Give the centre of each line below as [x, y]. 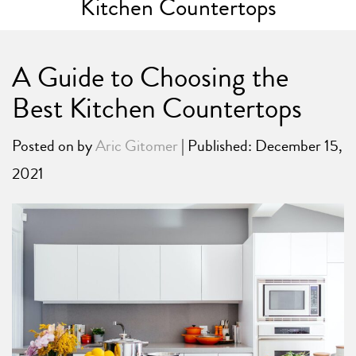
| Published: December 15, [260, 146]
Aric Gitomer [137, 146]
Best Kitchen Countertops [157, 108]
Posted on [44, 146]
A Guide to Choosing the [150, 77]
